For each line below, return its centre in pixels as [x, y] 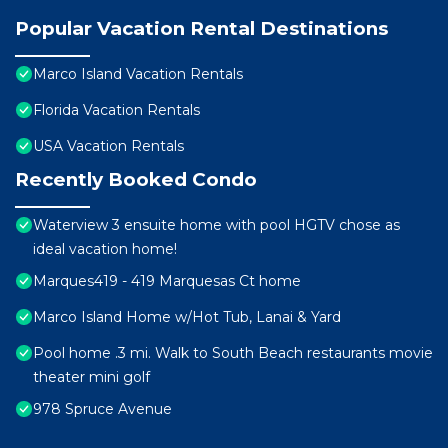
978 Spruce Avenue [102, 409]
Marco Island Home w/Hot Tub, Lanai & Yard [187, 317]
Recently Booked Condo [136, 180]
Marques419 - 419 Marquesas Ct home [167, 281]
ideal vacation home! [105, 249]
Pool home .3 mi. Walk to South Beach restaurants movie [233, 353]
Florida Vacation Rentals [116, 110]
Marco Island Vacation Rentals [138, 74]
